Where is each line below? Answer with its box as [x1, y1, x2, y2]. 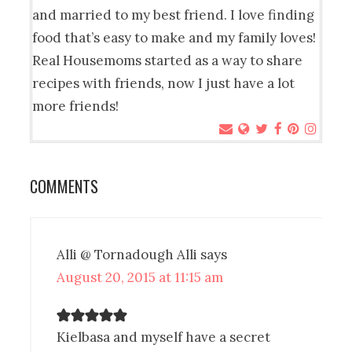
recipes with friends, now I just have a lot [32, 74, 295, 92]
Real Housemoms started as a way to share [32, 51, 303, 69]
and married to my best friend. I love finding [32, 5, 315, 24]
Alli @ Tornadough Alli [57, 245, 198, 263]
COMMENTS [30, 174, 99, 198]
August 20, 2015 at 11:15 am [57, 268, 224, 286]
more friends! [32, 97, 119, 115]
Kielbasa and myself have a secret [57, 328, 271, 346]
